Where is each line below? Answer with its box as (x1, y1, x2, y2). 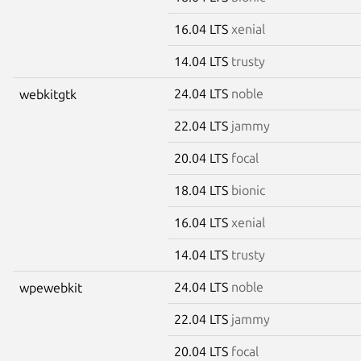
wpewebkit (19, 280, 82, 295)
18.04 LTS (174, 182, 231, 197)
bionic (231, 182, 265, 197)
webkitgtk (19, 86, 77, 102)
